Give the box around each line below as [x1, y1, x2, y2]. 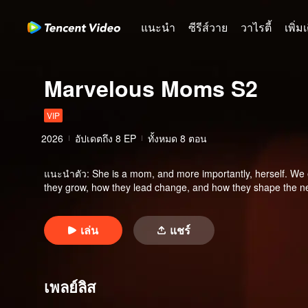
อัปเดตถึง [75, 131, 113, 145]
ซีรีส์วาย [188, 19, 228, 35]
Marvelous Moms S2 [44, 72, 258, 104]
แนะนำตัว [44, 166, 87, 180]
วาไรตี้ [241, 19, 272, 35]
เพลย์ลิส [44, 276, 96, 298]
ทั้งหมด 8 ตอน [148, 131, 207, 145]
